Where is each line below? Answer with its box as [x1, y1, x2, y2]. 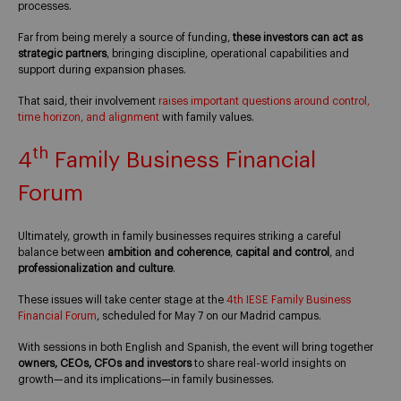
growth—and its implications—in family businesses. [18, 373, 274, 385]
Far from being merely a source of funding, [18, 32, 233, 44]
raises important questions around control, [158, 95, 370, 107]
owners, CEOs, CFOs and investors [18, 357, 192, 369]
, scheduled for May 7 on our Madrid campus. [97, 311, 321, 322]
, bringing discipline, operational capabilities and [107, 48, 349, 60]
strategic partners [18, 48, 107, 60]
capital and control [235, 247, 329, 259]
